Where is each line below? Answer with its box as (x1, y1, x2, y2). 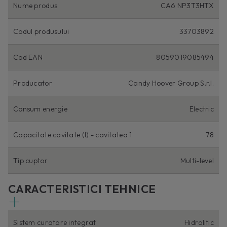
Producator (13, 78, 52, 88)
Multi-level (180, 156, 214, 165)
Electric (189, 104, 214, 113)
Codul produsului (13, 26, 69, 36)
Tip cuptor (13, 156, 48, 165)
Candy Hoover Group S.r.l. (128, 78, 214, 88)
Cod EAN (13, 52, 43, 62)
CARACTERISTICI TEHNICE (8, 181, 156, 196)
